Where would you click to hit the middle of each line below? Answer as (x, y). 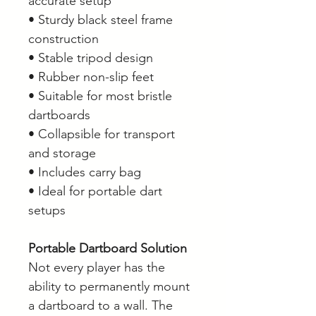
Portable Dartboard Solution (108, 249)
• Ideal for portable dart (95, 192)
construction (63, 39)
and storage (62, 153)
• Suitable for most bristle (100, 96)
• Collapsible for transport (102, 134)
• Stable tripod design (91, 58)
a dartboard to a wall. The (101, 306)
